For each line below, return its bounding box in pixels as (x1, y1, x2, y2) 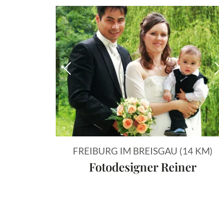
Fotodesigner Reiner (89, 158, 197, 175)
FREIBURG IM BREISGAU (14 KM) (73, 145, 213, 156)
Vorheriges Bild (66, 68, 131, 80)
